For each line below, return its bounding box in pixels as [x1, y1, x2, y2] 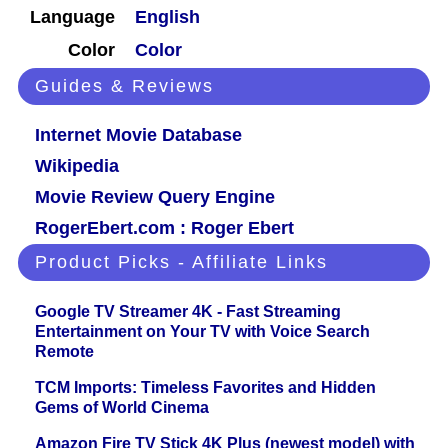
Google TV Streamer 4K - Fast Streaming [35, 303, 341, 321]
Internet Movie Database [35, 125, 242, 146]
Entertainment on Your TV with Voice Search [35, 323, 370, 341]
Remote [35, 343, 94, 361]
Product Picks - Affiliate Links [35, 252, 328, 273]
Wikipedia [35, 156, 119, 177]
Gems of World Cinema [35, 399, 209, 417]
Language [30, 7, 115, 28]
